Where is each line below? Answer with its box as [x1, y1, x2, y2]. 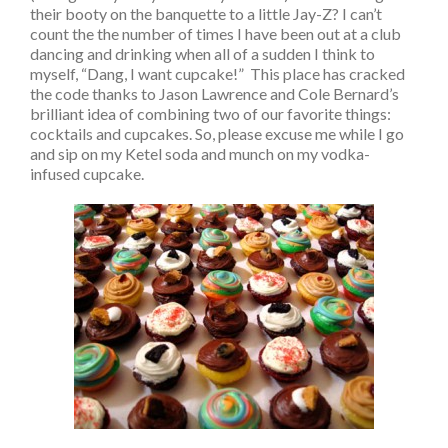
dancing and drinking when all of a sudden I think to [30, 44, 375, 63]
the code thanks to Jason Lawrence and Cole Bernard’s [30, 84, 399, 103]
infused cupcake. [30, 164, 144, 183]
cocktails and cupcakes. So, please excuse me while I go [30, 124, 404, 143]
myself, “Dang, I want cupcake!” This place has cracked [30, 64, 405, 83]
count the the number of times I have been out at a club [30, 24, 401, 43]
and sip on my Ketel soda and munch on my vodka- [30, 144, 370, 163]
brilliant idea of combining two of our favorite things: [30, 104, 391, 123]
